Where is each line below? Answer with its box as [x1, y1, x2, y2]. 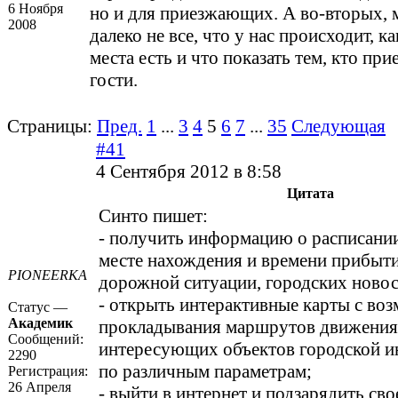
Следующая [291, 115, 386, 138]
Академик [8, 315, 73, 331]
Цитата [287, 186, 334, 202]
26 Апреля [8, 379, 71, 395]
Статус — [8, 299, 68, 315]
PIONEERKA [8, 267, 87, 283]
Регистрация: [8, 363, 88, 379]
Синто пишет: [99, 205, 208, 227]
